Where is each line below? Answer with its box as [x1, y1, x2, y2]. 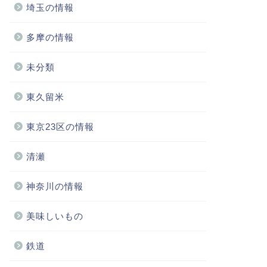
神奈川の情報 [26, 181, 83, 191]
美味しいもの [26, 211, 83, 221]
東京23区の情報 [26, 122, 94, 132]
